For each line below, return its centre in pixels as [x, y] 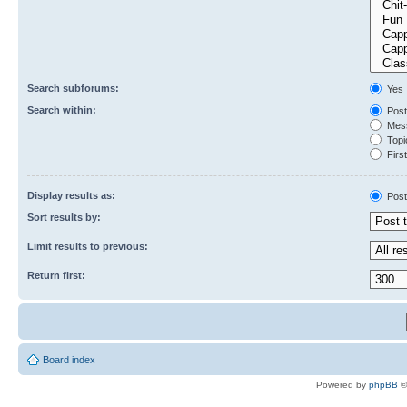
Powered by [342, 384]
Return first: [56, 275]
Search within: [62, 109]
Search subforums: [73, 88]
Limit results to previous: [88, 246]
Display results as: [71, 195]
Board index [69, 359]
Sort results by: [64, 217]
